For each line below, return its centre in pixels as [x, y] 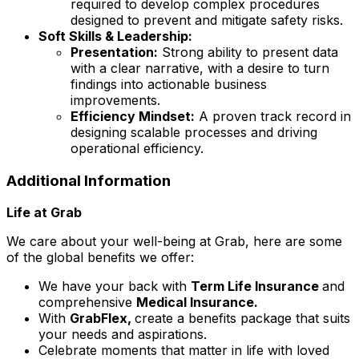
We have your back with [115, 286]
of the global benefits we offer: [100, 258]
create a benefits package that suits [242, 319]
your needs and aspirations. [123, 335]
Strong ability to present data [248, 52]
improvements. [115, 100]
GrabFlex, [102, 319]
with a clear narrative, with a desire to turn [200, 68]
